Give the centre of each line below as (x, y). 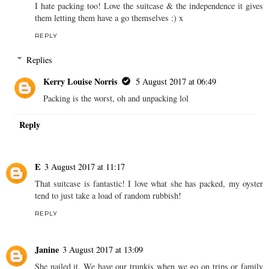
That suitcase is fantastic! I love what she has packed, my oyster (149, 183)
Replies (40, 59)
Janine (47, 249)
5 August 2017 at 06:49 (176, 81)
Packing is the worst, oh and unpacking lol (116, 98)
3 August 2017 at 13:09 (103, 249)
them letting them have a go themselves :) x (109, 18)
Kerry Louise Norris (81, 81)
